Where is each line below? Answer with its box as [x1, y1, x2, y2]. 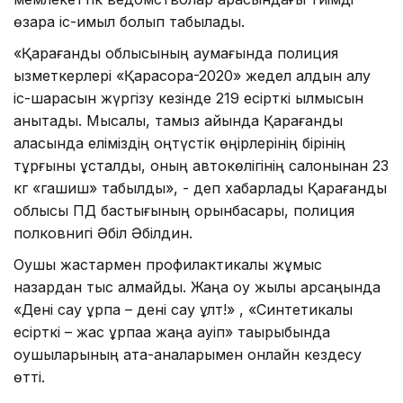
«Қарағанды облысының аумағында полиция [13, 43, 338, 62]
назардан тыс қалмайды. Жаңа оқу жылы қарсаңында [13, 277, 381, 296]
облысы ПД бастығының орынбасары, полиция [13, 201, 354, 219]
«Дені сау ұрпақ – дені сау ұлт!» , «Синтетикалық [13, 300, 353, 318]
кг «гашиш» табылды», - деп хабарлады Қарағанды [13, 178, 387, 197]
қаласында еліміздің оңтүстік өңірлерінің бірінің [13, 133, 345, 152]
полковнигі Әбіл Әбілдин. [13, 223, 193, 242]
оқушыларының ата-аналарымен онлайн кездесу [13, 345, 362, 363]
